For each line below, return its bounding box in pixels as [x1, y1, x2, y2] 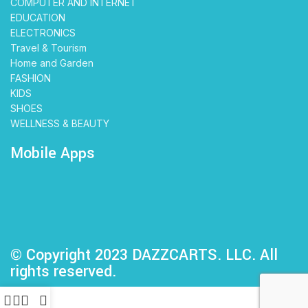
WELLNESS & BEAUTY [10, 117, 109, 129]
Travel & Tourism [10, 41, 87, 54]
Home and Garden [10, 56, 93, 69]
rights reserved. [10, 260, 116, 283]
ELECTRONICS [10, 26, 76, 38]
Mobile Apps [10, 142, 95, 164]
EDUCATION [10, 11, 65, 23]
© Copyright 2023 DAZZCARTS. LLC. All [10, 243, 278, 266]
